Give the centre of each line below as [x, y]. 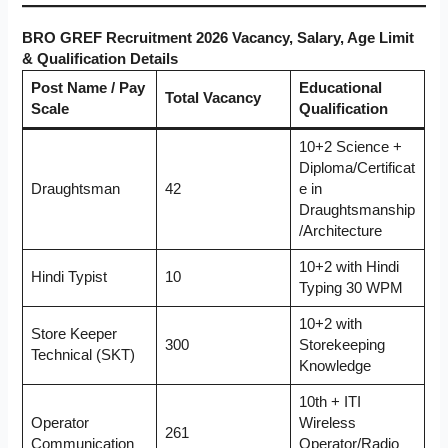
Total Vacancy [212, 97]
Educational [340, 87]
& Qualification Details [100, 58]
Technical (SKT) [82, 354]
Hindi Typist [68, 276]
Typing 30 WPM [350, 287]
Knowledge [334, 365]
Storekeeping [341, 344]
